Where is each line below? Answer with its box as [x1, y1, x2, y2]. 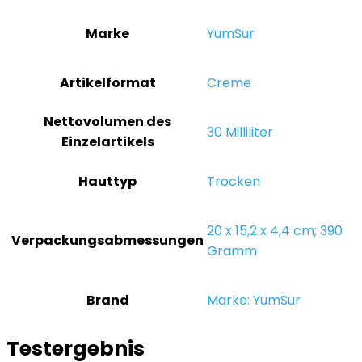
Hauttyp [78, 172, 137, 191]
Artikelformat [59, 74, 156, 92]
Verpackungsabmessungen [11, 231, 204, 250]
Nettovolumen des [44, 112, 171, 131]
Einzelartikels [61, 133, 154, 151]
